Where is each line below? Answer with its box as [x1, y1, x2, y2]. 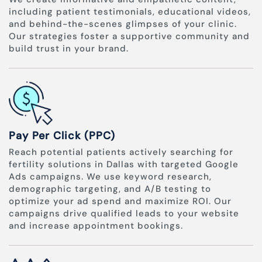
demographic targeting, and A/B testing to [9, 183, 211, 195]
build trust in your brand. [9, 43, 129, 55]
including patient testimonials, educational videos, [9, 6, 251, 18]
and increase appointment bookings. [9, 220, 183, 232]
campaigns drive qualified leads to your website [9, 208, 239, 220]
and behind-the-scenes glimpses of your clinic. [9, 18, 237, 30]
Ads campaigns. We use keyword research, [9, 171, 212, 183]
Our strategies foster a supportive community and [9, 30, 250, 43]
